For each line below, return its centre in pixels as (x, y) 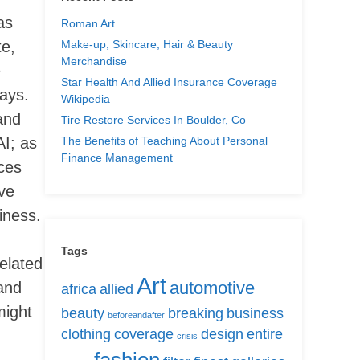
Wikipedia (86, 98)
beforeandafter (136, 315)
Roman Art (88, 23)
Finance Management (117, 157)
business (255, 314)
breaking (196, 314)
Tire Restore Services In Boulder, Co (153, 119)
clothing (86, 335)
